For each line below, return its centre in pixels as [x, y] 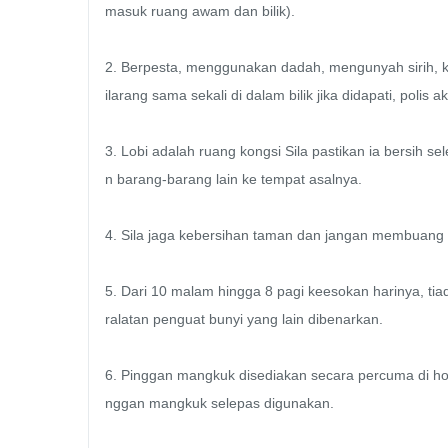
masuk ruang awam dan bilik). [202, 11]
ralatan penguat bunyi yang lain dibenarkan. [246, 319]
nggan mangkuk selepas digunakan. [221, 403]
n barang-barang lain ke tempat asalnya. [235, 179]
